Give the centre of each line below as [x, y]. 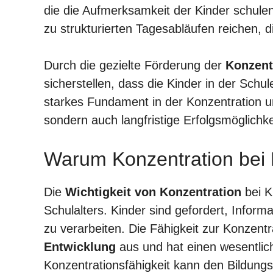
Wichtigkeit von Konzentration [153, 192]
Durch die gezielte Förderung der [135, 65]
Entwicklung [80, 246]
